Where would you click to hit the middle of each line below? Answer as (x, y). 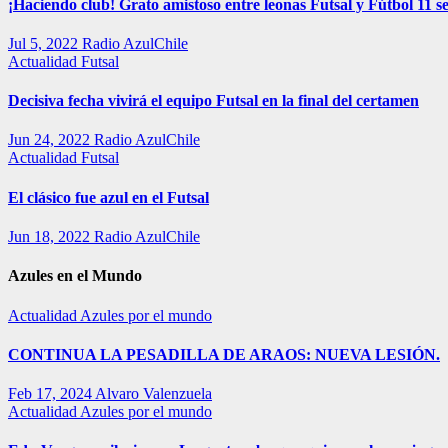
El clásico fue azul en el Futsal (108, 197)
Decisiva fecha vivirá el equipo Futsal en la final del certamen (213, 101)
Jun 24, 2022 (51, 140)
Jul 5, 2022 (45, 43)
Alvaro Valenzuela (153, 394)
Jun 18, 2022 (51, 236)
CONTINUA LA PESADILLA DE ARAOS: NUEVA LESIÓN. (224, 354)
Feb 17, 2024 (51, 394)
